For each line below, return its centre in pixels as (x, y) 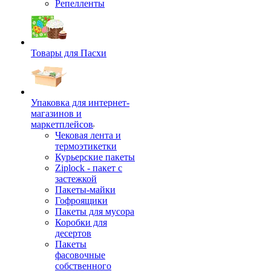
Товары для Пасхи (69, 53)
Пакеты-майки (85, 190)
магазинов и (56, 113)
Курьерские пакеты (95, 157)
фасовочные (80, 255)
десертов (73, 233)
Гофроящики (81, 201)
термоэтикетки (86, 146)
